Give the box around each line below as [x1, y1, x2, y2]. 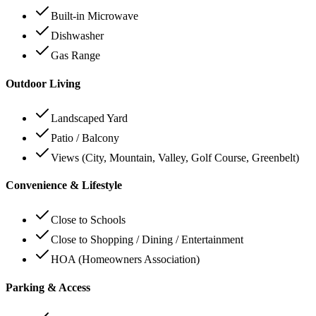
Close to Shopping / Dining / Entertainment [51, 233, 243, 246]
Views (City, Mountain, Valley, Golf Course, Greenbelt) [51, 151, 299, 164]
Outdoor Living [6, 77, 80, 90]
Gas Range [51, 49, 100, 62]
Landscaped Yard [51, 111, 128, 124]
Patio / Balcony [51, 131, 119, 144]
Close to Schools [51, 214, 126, 226]
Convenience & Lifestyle [6, 179, 122, 192]
